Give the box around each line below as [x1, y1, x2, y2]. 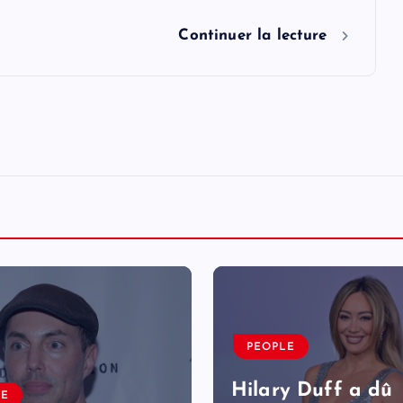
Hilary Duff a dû [231, 380, 393, 401]
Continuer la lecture [178, 27, 333, 43]
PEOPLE [246, 341, 295, 353]
